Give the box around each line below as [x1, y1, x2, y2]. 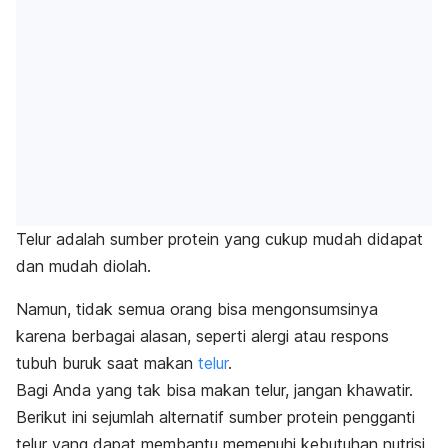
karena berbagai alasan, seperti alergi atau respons [16, 326, 389, 347]
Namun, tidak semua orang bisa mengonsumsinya [16, 299, 378, 320]
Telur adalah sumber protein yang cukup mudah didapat [16, 229, 423, 250]
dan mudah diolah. [16, 256, 156, 277]
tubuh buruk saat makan [16, 353, 198, 374]
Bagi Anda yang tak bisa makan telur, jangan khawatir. [16, 380, 413, 401]
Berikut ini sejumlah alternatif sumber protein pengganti [16, 407, 415, 428]
